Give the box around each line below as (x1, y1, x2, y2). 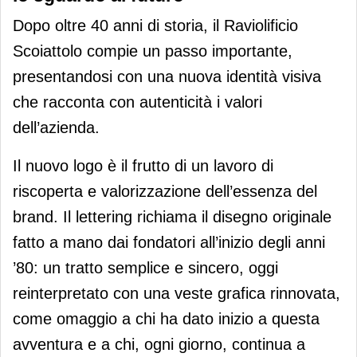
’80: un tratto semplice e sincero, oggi (13, 259, 278, 277)
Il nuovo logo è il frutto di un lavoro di (13, 157, 273, 175)
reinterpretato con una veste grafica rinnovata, (13, 284, 340, 303)
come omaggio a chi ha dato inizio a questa (13, 310, 320, 328)
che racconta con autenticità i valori (13, 93, 262, 112)
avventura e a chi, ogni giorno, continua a (13, 335, 305, 354)
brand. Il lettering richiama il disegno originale (13, 208, 331, 226)
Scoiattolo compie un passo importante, (13, 42, 292, 61)
